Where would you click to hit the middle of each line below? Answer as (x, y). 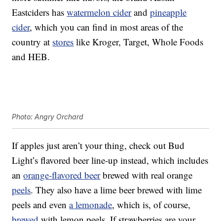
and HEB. (31, 57)
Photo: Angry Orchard (48, 117)
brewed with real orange (147, 175)
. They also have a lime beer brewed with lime (116, 190)
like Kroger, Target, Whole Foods (139, 42)
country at (32, 42)
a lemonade (91, 205)
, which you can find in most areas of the (107, 27)
